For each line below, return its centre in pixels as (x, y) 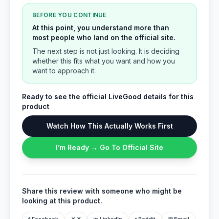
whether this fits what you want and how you (104, 61)
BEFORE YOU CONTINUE (69, 15)
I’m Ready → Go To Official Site (109, 147)
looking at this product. (62, 201)
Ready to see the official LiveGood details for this (108, 97)
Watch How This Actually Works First (109, 126)
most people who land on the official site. (104, 37)
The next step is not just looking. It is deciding (106, 51)
